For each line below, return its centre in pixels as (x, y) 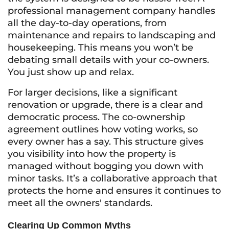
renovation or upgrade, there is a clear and (105, 105)
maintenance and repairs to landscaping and (112, 35)
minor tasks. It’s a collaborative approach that (112, 178)
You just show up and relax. (71, 72)
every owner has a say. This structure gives (106, 142)
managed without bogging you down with (106, 166)
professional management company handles (111, 11)
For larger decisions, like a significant (93, 93)
